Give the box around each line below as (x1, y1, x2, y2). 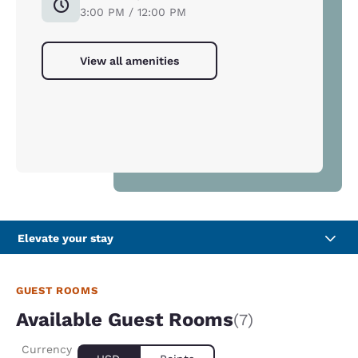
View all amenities (80, 54, 179, 68)
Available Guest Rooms (16, 308, 233, 332)
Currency (22, 343, 72, 356)
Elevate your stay (18, 232, 113, 245)
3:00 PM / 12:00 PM (80, 6, 186, 19)
